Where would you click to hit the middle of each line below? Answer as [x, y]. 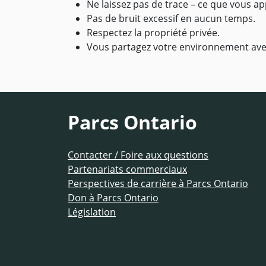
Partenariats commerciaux [127, 170]
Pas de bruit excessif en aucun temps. [171, 19]
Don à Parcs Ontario [113, 198]
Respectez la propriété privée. [153, 33]
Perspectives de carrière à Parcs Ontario [158, 184]
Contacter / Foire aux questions [138, 155]
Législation [92, 212]
